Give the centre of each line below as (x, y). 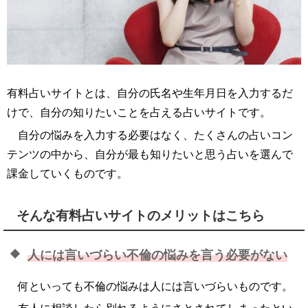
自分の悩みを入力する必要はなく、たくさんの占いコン (155, 135)
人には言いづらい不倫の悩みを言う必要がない (157, 255)
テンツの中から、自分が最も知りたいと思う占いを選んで (150, 154)
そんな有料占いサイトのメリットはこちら (141, 216)
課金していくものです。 (67, 173)
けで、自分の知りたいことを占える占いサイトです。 (139, 112)
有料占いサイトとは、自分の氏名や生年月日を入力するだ (150, 93)
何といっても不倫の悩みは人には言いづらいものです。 (155, 286)
